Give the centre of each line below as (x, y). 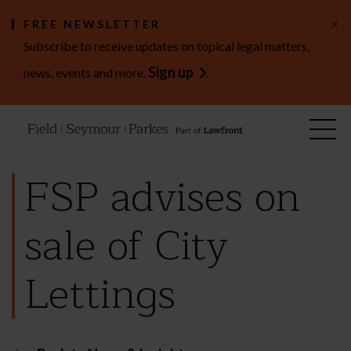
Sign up (171, 72)
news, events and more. (86, 72)
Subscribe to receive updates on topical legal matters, (166, 46)
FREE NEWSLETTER (92, 24)
